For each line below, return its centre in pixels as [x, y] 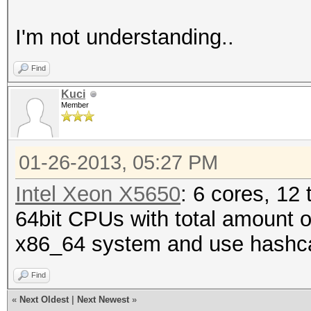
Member [75, 105]
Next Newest [103, 300]
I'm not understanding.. [125, 37]
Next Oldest [44, 300]
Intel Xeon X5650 [98, 194]
